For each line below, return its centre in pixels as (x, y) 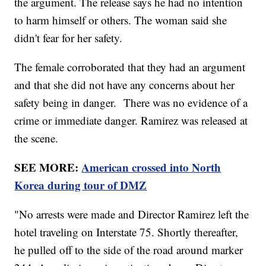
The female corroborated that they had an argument (130, 66)
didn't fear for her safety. (70, 37)
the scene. (37, 138)
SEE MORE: (48, 167)
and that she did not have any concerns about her (125, 84)
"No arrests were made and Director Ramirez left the (132, 214)
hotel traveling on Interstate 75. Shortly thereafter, (126, 232)
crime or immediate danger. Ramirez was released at (131, 120)
